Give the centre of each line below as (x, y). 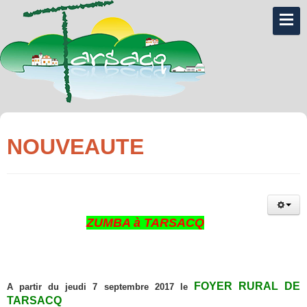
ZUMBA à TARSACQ (145, 223)
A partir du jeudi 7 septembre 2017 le (100, 287)
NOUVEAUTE (75, 147)
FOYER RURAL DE (247, 286)
